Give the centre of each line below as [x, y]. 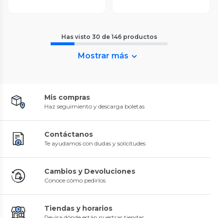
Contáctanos [69, 135]
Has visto [76, 37]
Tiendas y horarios [78, 209]
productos [140, 37]
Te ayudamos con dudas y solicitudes [95, 144]
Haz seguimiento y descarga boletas [94, 107]
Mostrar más [103, 56]
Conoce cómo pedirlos [75, 181]
